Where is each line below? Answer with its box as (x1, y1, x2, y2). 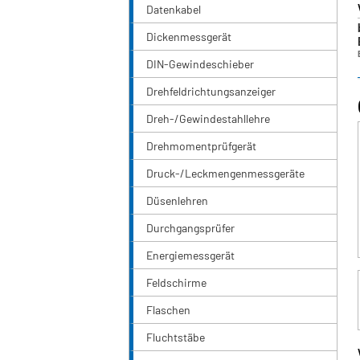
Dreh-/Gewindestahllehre (146, 112, 270, 126)
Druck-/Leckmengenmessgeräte (146, 166, 305, 181)
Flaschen (146, 303, 190, 317)
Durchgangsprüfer (146, 221, 235, 235)
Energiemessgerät (146, 248, 235, 263)
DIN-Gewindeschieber (146, 57, 254, 72)
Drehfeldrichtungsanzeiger (146, 84, 276, 99)
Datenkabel (146, 2, 201, 17)
